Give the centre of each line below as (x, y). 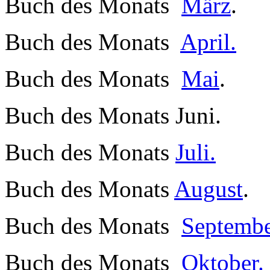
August (209, 189)
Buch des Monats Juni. (113, 115)
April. (208, 42)
